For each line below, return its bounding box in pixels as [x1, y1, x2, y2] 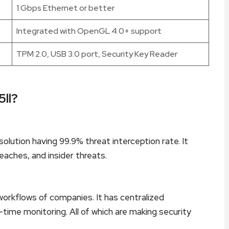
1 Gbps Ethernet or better [16, 2, 114, 13]
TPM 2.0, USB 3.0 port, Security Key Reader [16, 48, 177, 59]
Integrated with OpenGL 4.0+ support [16, 25, 162, 36]
